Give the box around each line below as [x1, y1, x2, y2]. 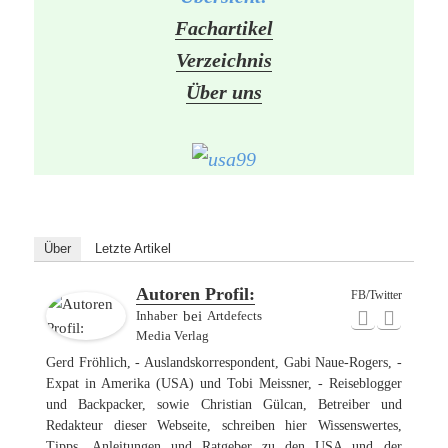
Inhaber [136, 307, 178, 323]
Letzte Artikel [95, 240, 172, 256]
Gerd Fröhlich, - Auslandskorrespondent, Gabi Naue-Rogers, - [46, 354, 402, 370]
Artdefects [206, 307, 262, 323]
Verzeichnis [176, 49, 272, 72]
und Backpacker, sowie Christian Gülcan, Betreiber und [46, 396, 402, 412]
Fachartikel [175, 17, 273, 40]
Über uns [186, 81, 262, 104]
